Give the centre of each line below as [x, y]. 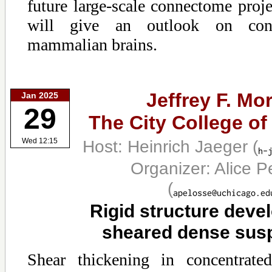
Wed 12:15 [40, 141]
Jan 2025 [40, 95]
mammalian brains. [92, 44]
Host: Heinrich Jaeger [168, 146]
